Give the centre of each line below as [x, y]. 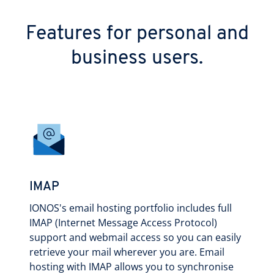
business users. [137, 58]
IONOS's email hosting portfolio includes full [131, 208]
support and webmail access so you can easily [135, 237]
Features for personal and [137, 34]
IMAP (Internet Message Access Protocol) [123, 222]
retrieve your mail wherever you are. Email [127, 252]
